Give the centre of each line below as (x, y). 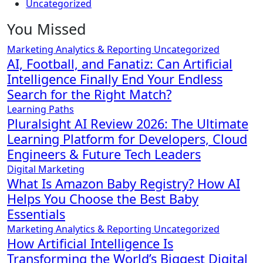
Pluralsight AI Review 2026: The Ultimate (128, 123)
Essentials (36, 214)
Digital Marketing (46, 169)
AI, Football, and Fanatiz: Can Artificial (120, 63)
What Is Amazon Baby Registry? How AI (124, 183)
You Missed (47, 28)
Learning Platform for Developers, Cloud (127, 139)
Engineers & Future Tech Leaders (104, 154)
